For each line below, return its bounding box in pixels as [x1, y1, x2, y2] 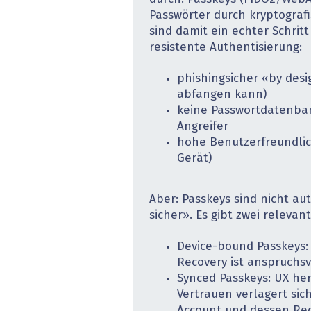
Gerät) [177, 153, 212, 165]
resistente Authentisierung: [149, 41, 302, 53]
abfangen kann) [177, 89, 267, 101]
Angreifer [177, 121, 228, 133]
